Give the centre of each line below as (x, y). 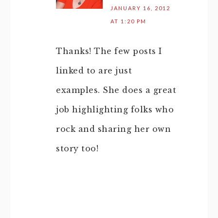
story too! (77, 148)
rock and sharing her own (113, 129)
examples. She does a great (116, 90)
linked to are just (94, 71)
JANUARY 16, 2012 (140, 8)
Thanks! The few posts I (109, 51)
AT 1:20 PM (128, 21)
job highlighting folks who (115, 109)
